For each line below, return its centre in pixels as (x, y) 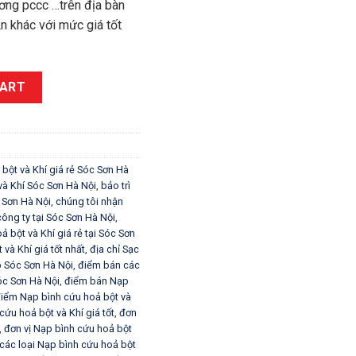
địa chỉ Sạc (114, 249)
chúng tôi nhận (89, 201)
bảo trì (116, 185)
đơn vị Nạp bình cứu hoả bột (68, 328)
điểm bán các (109, 265)
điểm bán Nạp (97, 281)
